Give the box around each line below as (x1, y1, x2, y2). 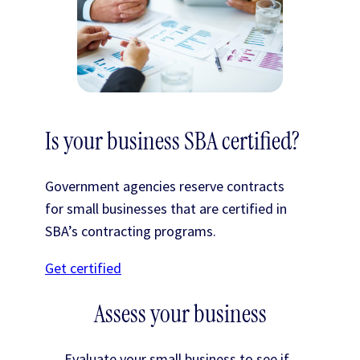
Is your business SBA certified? (45, 125, 300, 157)
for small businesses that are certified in (45, 199, 287, 219)
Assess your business (93, 297, 267, 330)
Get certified (45, 259, 121, 278)
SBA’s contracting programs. (45, 222, 216, 241)
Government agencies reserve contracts (45, 177, 284, 196)
